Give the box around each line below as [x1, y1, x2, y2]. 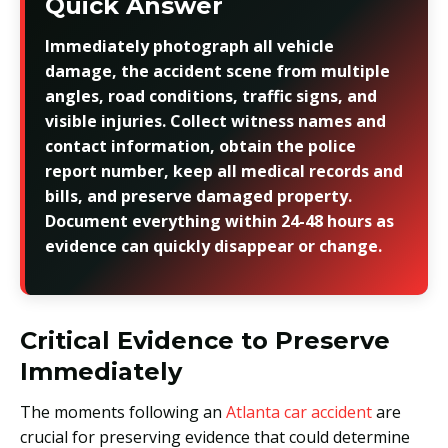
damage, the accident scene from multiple [45, 59, 390, 82]
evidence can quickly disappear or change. [45, 234, 382, 257]
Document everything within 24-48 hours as [45, 209, 394, 232]
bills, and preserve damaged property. [45, 184, 352, 207]
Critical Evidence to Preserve [20, 325, 390, 355]
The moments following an [20, 400, 226, 423]
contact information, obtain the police [45, 134, 356, 157]
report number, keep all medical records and [45, 159, 403, 182]
